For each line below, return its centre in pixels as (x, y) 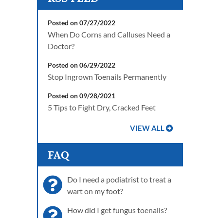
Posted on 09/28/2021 (82, 96)
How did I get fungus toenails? (117, 210)
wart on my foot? (95, 191)
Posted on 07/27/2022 (82, 23)
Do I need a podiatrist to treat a (119, 179)
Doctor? (61, 46)
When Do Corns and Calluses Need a (109, 34)
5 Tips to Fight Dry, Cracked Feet (102, 107)
